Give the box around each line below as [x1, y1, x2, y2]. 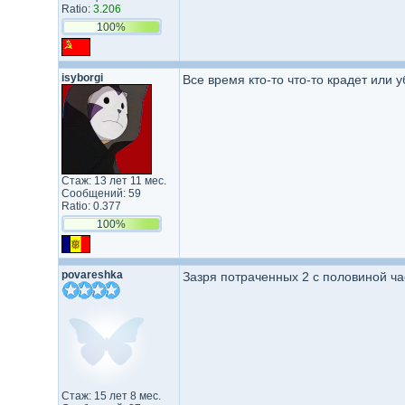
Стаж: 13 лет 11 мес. [61, 174, 166, 187]
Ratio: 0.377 [61, 200, 121, 212]
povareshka [61, 268, 123, 281]
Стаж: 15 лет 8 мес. [61, 390, 161, 402]
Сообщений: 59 [61, 187, 141, 200]
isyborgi [61, 71, 103, 84]
